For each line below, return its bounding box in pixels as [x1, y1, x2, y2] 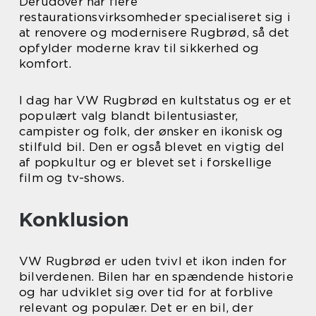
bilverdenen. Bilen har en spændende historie [19, 269, 293, 284]
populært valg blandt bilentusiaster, [19, 109, 238, 123]
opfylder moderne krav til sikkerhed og [19, 41, 260, 56]
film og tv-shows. [19, 171, 125, 186]
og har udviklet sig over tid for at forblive [19, 285, 273, 300]
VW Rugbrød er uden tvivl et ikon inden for [19, 254, 287, 269]
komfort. [19, 56, 72, 71]
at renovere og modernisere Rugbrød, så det [19, 25, 290, 40]
